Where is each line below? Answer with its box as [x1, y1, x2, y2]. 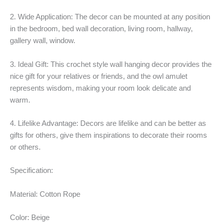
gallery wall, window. [10, 37, 75, 45]
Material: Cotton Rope [10, 190, 80, 198]
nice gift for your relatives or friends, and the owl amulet [10, 72, 187, 80]
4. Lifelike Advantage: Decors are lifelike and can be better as [10, 119, 206, 128]
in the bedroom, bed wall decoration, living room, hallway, [10, 25, 193, 33]
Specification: [10, 166, 53, 175]
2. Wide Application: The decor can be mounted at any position [10, 13, 210, 21]
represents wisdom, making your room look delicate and [10, 84, 191, 92]
